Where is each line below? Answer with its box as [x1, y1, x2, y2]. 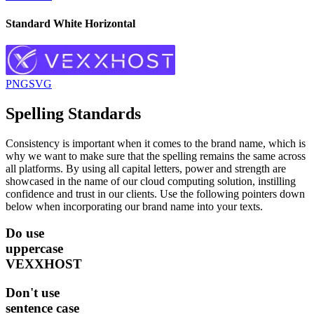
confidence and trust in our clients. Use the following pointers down [6, 187, 305, 200]
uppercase [6, 241, 63, 257]
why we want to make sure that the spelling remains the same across [6, 149, 306, 162]
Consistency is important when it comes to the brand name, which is [6, 137, 306, 149]
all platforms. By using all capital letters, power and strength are [6, 162, 286, 175]
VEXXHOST [6, 257, 82, 272]
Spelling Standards [6, 104, 141, 123]
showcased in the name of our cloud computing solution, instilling [6, 175, 296, 187]
